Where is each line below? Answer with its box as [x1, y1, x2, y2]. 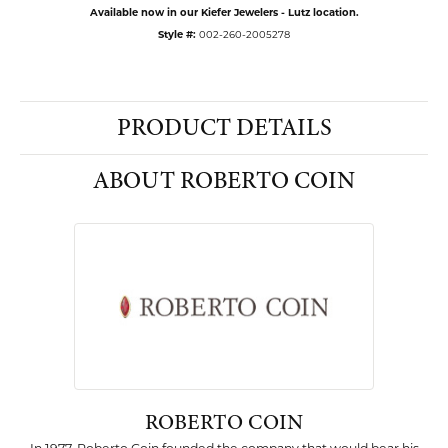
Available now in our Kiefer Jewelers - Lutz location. [89, 6, 359, 18]
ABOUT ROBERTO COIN [93, 164, 355, 197]
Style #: [158, 28, 196, 40]
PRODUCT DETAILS [116, 111, 332, 144]
